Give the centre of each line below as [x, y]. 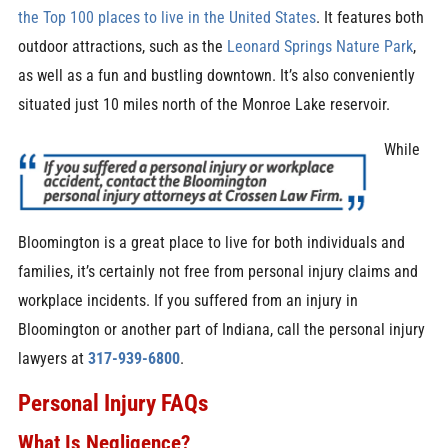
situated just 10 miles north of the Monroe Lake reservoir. [203, 104]
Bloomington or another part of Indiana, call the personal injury [221, 330]
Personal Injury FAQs [112, 403]
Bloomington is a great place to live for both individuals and [211, 243]
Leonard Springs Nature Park [319, 46]
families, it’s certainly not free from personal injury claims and [217, 272]
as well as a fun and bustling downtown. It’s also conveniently [216, 75]
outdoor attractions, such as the [120, 46]
